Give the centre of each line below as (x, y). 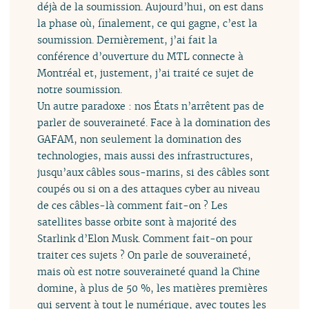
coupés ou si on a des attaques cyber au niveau (149, 188)
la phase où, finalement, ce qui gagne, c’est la (148, 23)
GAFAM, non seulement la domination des (140, 139)
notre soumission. (80, 89)
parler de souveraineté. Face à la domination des (154, 122)
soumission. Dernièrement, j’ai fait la (128, 39)
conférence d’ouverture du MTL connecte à (141, 56)
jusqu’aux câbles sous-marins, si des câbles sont (154, 172)
